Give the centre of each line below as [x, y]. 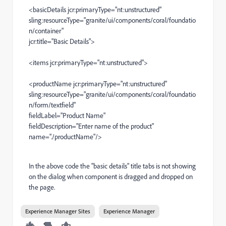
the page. [42, 187]
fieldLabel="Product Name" [67, 116]
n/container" [46, 31]
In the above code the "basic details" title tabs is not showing [112, 166]
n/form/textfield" [52, 105]
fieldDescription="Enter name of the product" [91, 126]
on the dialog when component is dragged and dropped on [111, 177]
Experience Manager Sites [58, 211]
